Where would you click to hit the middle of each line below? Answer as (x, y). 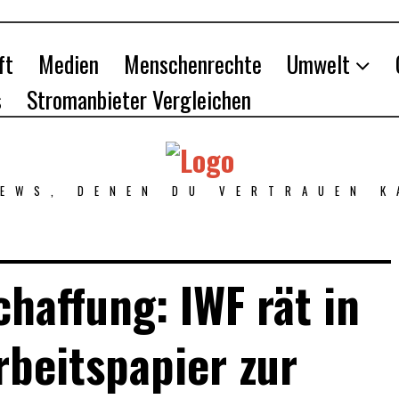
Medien (69, 64)
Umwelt (318, 64)
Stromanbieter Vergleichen (139, 99)
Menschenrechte (193, 64)
